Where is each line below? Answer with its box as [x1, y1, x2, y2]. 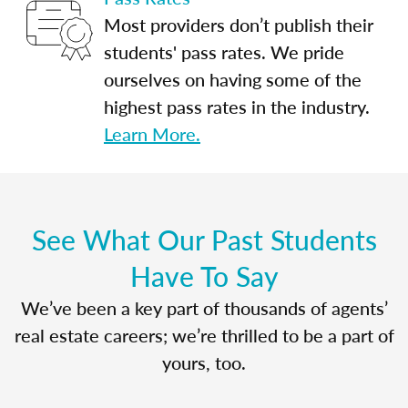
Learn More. [104, 120, 200, 147]
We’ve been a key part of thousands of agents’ [20, 294, 388, 321]
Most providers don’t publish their [104, 11, 373, 37]
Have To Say [129, 256, 279, 295]
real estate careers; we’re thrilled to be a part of [14, 321, 394, 348]
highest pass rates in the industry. [104, 93, 370, 119]
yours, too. [162, 349, 246, 375]
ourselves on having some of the [104, 66, 362, 92]
